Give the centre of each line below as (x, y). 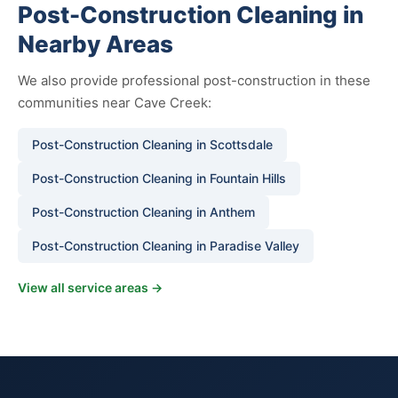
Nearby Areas (96, 44)
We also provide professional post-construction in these (194, 80)
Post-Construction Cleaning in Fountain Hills (159, 178)
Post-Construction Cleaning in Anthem (143, 212)
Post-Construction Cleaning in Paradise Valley (166, 246)
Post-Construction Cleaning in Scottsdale (152, 144)
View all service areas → (90, 287)
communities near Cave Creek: (115, 103)
